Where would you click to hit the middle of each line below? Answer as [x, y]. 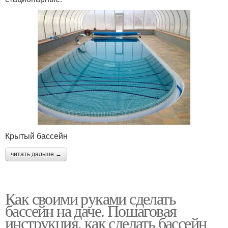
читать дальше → [36, 154]
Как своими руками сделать [90, 198]
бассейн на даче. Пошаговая [91, 211]
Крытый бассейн [36, 136]
